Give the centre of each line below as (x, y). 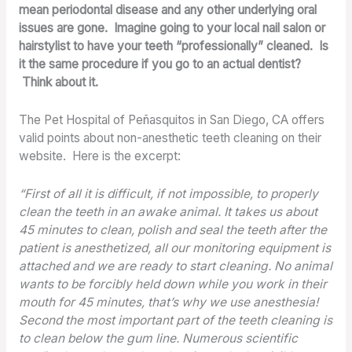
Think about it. (58, 82)
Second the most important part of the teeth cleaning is (175, 320)
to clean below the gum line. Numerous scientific (158, 338)
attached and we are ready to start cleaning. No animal (175, 266)
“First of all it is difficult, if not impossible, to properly (168, 193)
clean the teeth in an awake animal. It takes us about (168, 211)
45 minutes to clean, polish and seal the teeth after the (172, 229)
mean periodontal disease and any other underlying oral (167, 9)
